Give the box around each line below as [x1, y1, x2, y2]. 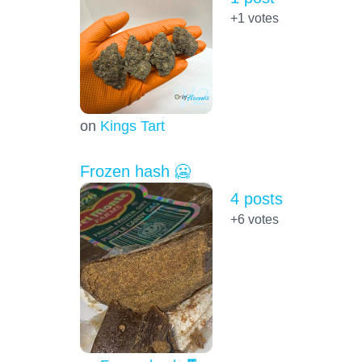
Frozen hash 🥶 [79, 162, 191, 180]
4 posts [229, 189, 283, 208]
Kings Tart [99, 116, 165, 134]
